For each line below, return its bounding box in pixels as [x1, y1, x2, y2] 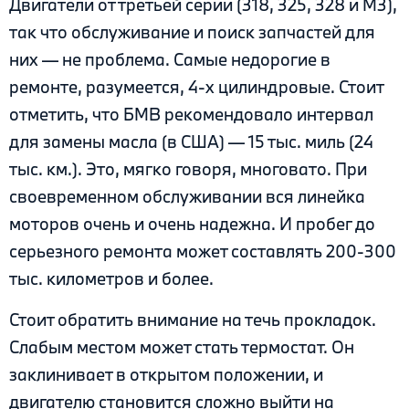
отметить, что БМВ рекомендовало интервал [9, 103, 373, 126]
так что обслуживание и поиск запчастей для [9, 21, 375, 44]
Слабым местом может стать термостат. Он [9, 335, 354, 358]
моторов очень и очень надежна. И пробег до [9, 213, 375, 236]
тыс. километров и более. [9, 267, 214, 290]
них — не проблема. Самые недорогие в [9, 48, 330, 71]
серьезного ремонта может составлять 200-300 [9, 240, 396, 263]
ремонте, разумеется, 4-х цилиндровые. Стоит [9, 76, 383, 99]
